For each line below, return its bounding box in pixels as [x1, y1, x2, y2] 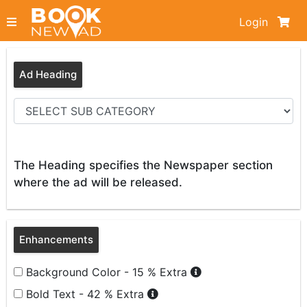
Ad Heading [19, 68, 77, 81]
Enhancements [19, 233, 93, 246]
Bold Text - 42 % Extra [26, 287, 147, 301]
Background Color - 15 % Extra [26, 265, 191, 279]
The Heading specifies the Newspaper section [14, 158, 273, 172]
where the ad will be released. [14, 175, 182, 189]
